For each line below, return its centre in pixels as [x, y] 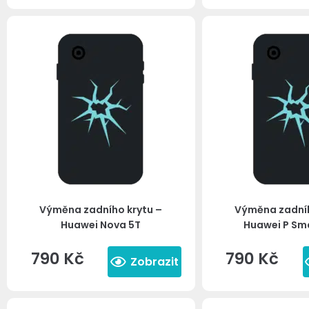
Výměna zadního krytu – [101, 210]
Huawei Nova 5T [101, 225]
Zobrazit [154, 261]
